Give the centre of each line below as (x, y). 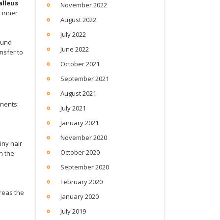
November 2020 (84, 137)
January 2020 (80, 196)
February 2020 (82, 182)
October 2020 (80, 152)
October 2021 (80, 64)
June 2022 (75, 49)
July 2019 (73, 211)
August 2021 (78, 93)
